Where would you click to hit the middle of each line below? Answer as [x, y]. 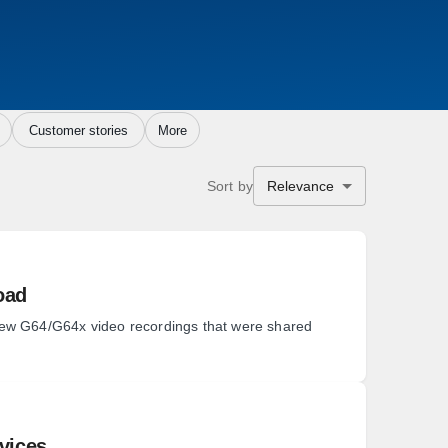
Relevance [300, 186]
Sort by [229, 185]
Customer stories [78, 130]
